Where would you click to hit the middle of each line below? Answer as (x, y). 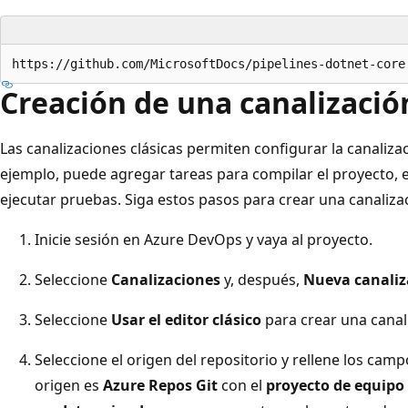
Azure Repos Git (160, 385)
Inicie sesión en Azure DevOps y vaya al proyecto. (204, 239)
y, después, (262, 279)
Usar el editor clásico (186, 319)
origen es (69, 385)
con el (242, 385)
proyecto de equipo (335, 385)
